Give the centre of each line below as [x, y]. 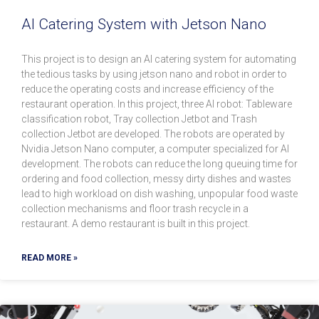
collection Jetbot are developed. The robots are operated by [153, 134]
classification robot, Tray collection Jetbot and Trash [139, 119]
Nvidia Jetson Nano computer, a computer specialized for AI [155, 149]
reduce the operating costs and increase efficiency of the [147, 89]
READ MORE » [49, 258]
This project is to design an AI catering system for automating [159, 59]
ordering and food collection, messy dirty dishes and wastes [156, 179]
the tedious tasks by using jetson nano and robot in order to [154, 74]
